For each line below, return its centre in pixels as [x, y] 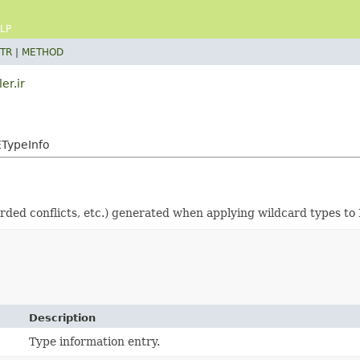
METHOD [43, 52]
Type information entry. [95, 342]
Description [63, 318]
